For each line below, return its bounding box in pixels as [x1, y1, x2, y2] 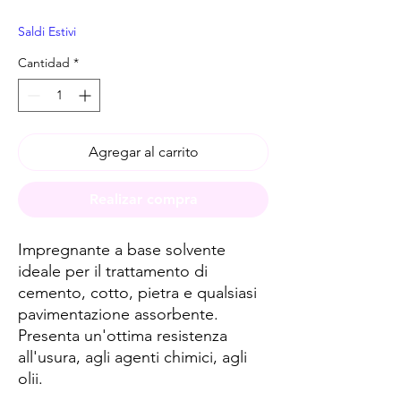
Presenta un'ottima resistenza [18, 326, 227, 346]
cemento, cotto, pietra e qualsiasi [18, 283, 257, 303]
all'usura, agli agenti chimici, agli [18, 347, 247, 367]
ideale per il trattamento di [18, 261, 208, 281]
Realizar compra [89, 191, 198, 208]
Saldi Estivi [18, 23, 76, 39]
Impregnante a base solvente [18, 240, 226, 260]
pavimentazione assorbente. [18, 304, 218, 324]
